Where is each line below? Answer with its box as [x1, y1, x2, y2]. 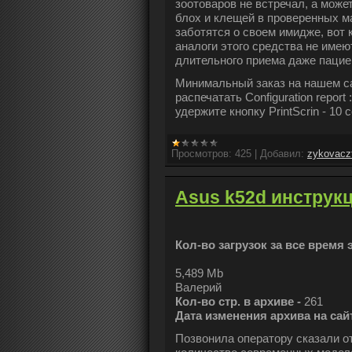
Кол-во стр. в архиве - [175, 295, 304, 309]
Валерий [175, 280, 222, 295]
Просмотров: [171, 148, 232, 160]
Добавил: [260, 148, 304, 160]
